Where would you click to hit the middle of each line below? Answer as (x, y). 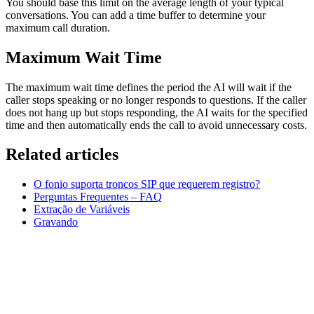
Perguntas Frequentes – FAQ (98, 197)
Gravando (56, 222)
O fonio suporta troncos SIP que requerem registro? (147, 184)
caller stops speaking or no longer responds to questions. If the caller (156, 100)
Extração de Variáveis (82, 210)
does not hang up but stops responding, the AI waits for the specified (157, 112)
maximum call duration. (58, 27)
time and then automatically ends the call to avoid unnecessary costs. (156, 125)
